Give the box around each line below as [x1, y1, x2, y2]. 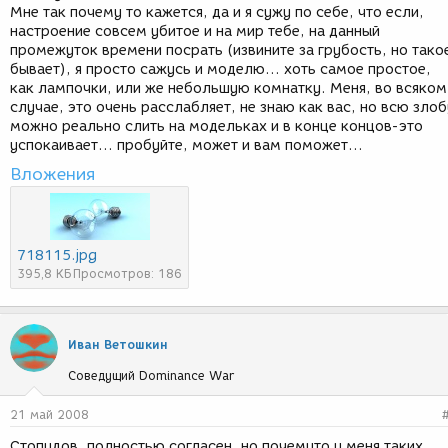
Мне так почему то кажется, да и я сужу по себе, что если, [10, 4, 424, 21]
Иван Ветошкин [68, 337, 168, 352]
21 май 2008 [10, 407, 89, 422]
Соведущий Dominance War [68, 368, 234, 383]
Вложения [10, 164, 95, 184]
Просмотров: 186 [73, 266, 182, 281]
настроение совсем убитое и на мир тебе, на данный [10, 23, 380, 40]
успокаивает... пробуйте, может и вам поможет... [10, 137, 363, 154]
